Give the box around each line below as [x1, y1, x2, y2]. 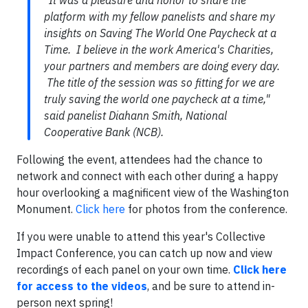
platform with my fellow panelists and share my [44, 10, 275, 23]
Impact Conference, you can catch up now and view [16, 246, 272, 260]
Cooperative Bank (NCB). [44, 125, 164, 139]
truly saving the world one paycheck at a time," [44, 92, 270, 106]
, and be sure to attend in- [147, 279, 275, 293]
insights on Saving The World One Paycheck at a [44, 26, 276, 40]
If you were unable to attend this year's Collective [16, 230, 265, 243]
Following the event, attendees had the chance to [16, 153, 263, 166]
